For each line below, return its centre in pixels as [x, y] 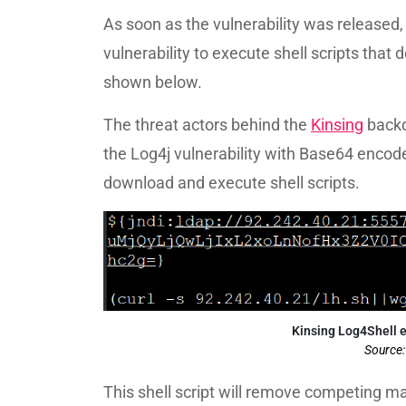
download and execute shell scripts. [232, 183]
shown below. [153, 82]
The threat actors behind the [207, 125]
